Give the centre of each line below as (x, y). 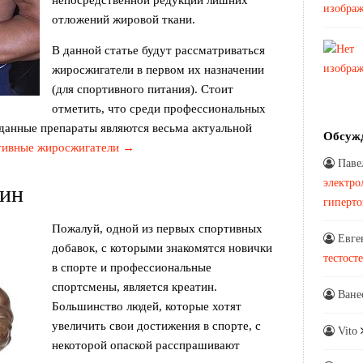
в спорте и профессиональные (132, 267)
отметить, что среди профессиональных (159, 109)
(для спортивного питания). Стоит (143, 89)
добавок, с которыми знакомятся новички (162, 248)
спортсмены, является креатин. (135, 287)
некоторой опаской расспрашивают (146, 345)
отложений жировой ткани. (124, 19)
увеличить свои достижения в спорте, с (156, 326)
